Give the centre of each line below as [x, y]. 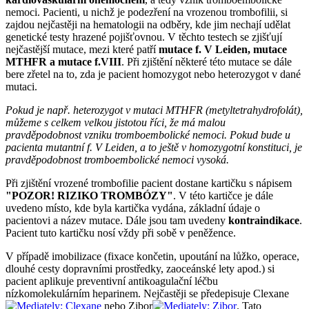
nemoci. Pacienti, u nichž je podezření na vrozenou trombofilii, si [147, 12]
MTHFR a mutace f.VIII [63, 62]
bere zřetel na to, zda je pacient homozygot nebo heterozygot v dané [153, 74]
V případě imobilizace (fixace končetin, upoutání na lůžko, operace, [152, 257]
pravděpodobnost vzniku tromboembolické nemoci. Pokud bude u [148, 135]
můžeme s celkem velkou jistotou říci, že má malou [116, 123]
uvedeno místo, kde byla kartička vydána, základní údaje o [133, 208]
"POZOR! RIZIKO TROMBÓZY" [89, 196]
